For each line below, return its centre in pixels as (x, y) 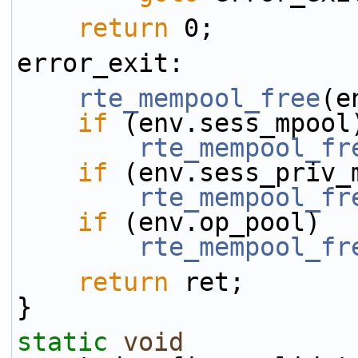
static (62, 342)
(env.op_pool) (214, 222)
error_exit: (100, 63)
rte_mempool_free (199, 98)
